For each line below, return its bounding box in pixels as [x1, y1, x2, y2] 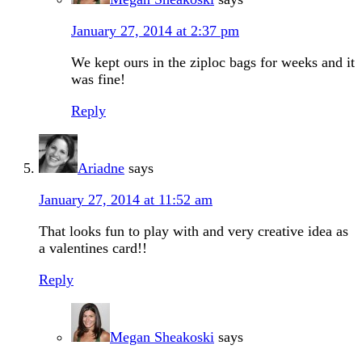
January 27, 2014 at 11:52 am [39, 192, 213, 208]
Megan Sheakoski [110, 329, 214, 346]
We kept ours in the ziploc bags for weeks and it [71, 54, 355, 71]
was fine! [71, 71, 125, 88]
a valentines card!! [39, 240, 147, 257]
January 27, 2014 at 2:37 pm [71, 23, 239, 40]
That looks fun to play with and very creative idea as [39, 223, 348, 240]
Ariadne [78, 160, 124, 177]
